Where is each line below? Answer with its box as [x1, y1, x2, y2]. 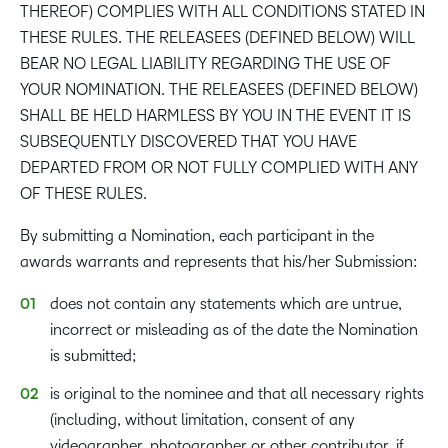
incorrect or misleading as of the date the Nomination [50, 321, 418, 338]
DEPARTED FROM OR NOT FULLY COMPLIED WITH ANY [20, 159, 418, 176]
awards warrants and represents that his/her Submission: [20, 253, 422, 270]
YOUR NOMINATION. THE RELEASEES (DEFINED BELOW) [20, 81, 418, 98]
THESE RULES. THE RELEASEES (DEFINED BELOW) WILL [20, 29, 415, 46]
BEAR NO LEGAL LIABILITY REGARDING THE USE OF [20, 55, 391, 72]
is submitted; [50, 347, 139, 364]
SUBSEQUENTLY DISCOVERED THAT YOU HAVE [20, 133, 357, 150]
